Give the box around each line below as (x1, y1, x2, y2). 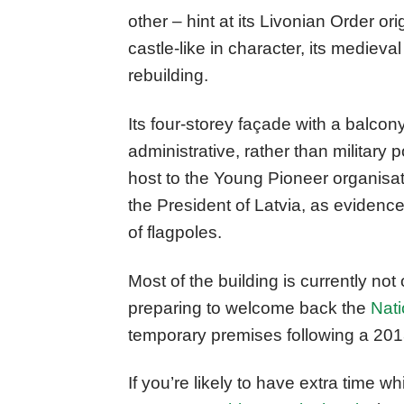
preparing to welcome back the (128, 298, 371, 317)
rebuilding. (128, 66, 208, 86)
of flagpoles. (128, 222, 222, 242)
